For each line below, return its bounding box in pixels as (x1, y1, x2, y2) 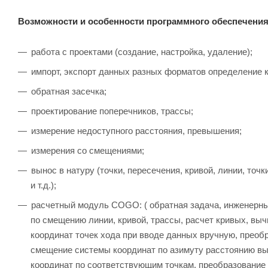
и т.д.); (31, 179, 56, 190)
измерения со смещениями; (31, 145, 144, 156)
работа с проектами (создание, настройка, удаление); (31, 46, 252, 57)
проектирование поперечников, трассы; (31, 105, 193, 116)
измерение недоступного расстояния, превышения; (31, 125, 242, 136)
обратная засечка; (31, 86, 106, 96)
